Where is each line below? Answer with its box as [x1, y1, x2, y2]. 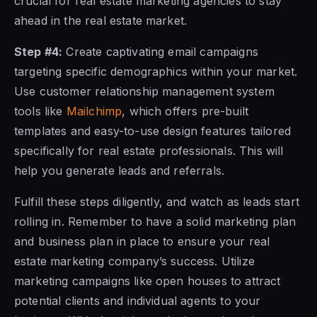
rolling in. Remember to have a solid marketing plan [14, 214, 296, 229]
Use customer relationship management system [14, 83, 275, 98]
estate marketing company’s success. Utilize [14, 253, 255, 268]
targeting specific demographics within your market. [14, 64, 298, 79]
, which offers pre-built [122, 103, 249, 118]
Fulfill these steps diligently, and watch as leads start [14, 194, 299, 209]
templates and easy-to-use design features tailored [14, 123, 292, 138]
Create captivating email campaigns [62, 44, 258, 59]
